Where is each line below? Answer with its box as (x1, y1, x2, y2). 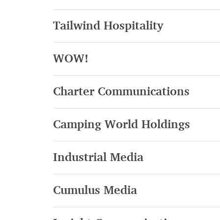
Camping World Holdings (53, 119, 190, 131)
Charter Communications (53, 86, 190, 98)
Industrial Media (53, 152, 143, 164)
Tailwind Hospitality (53, 20, 163, 32)
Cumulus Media (53, 185, 137, 197)
